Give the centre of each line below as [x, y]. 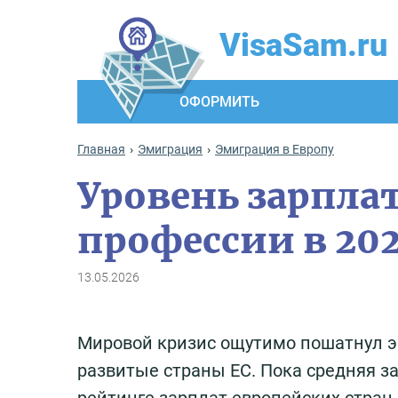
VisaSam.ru [303, 45]
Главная [101, 150]
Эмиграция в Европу [275, 150]
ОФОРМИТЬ [219, 102]
